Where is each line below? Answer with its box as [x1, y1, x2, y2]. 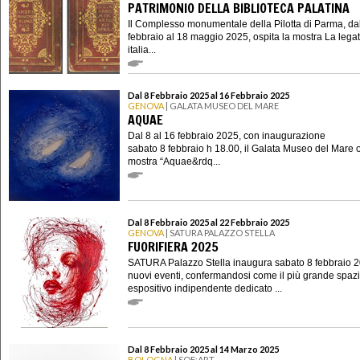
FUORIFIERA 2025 [128, 237, 219, 256]
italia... [128, 43, 156, 55]
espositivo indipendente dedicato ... [128, 282, 282, 294]
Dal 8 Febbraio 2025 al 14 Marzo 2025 [128, 344, 279, 355]
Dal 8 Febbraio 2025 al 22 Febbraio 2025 [128, 217, 289, 228]
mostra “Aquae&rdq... [128, 155, 220, 167]
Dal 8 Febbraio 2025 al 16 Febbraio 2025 [128, 90, 289, 101]
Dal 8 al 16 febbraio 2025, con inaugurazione [128, 129, 325, 141]
